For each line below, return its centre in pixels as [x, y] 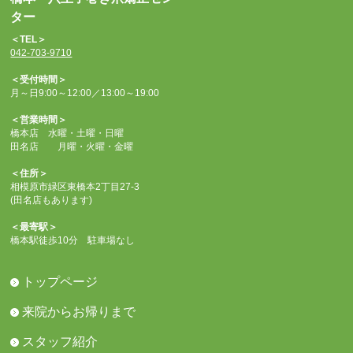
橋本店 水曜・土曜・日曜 [67, 134]
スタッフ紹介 [60, 342]
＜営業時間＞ [39, 120]
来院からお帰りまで [79, 312]
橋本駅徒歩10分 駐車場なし [73, 241]
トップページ [60, 282]
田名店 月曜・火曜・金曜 [72, 147]
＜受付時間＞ [39, 80]
